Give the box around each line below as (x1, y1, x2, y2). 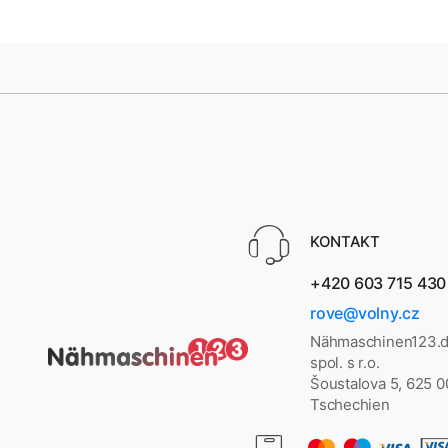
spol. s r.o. (310, 352, 380, 372)
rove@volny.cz (310, 302, 420, 323)
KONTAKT (310, 231, 380, 251)
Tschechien (310, 394, 390, 414)
